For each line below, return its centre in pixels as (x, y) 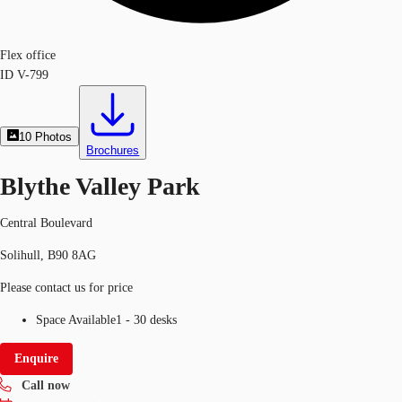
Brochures (113, 150)
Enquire (36, 358)
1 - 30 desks (146, 319)
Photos (54, 137)
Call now (46, 385)
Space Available (76, 319)
